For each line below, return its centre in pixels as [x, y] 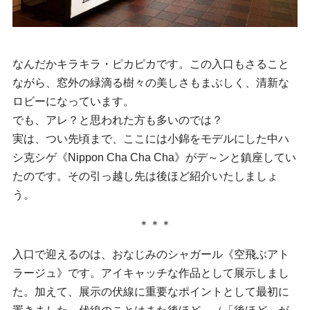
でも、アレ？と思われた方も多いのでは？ [123, 120]
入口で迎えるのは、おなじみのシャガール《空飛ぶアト [151, 255]
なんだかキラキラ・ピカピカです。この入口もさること [151, 64]
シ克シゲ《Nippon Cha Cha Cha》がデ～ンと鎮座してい [154, 158]
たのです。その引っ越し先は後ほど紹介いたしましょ [145, 176]
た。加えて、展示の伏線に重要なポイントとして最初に [151, 292]
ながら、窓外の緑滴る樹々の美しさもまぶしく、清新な [151, 83]
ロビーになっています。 [73, 102]
